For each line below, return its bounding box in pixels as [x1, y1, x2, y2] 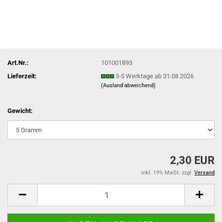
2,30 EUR [170, 154, 215, 166]
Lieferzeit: [7, 72, 37, 80]
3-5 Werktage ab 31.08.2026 [115, 72, 194, 80]
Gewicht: [7, 107, 33, 114]
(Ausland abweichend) [101, 82, 156, 89]
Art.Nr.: [7, 58, 29, 66]
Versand [194, 169, 215, 176]
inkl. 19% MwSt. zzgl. [141, 169, 194, 176]
